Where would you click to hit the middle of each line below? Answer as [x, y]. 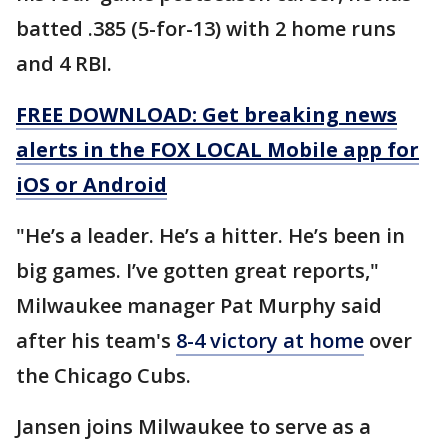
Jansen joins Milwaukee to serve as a [193, 427]
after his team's [96, 341]
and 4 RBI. [64, 64]
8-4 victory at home [270, 341]
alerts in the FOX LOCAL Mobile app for [217, 150]
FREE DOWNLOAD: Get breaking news [206, 115]
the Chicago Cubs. [103, 376]
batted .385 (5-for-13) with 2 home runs [206, 29]
